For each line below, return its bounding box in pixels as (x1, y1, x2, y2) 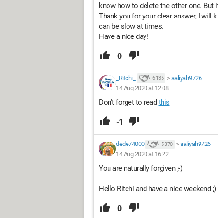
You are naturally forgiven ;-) (99, 163, 182, 173)
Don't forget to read (99, 98, 159, 107)
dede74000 (116, 140, 145, 148)
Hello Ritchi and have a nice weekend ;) (99, 184, 216, 193)
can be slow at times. (99, 21, 163, 31)
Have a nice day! (99, 32, 148, 41)
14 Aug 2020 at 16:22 (116, 150, 168, 158)
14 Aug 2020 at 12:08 (116, 84, 168, 92)
